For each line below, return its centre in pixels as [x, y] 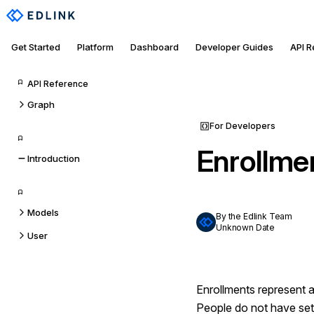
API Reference [58, 84]
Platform [95, 47]
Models [43, 212]
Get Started [36, 47]
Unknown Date [246, 227]
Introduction [54, 158]
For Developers [243, 126]
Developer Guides [234, 47]
